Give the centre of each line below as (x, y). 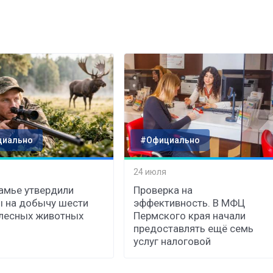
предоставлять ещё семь (194, 228)
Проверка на (163, 190)
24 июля (150, 172)
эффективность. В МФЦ (190, 203)
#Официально (170, 140)
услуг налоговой (172, 241)
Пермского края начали (190, 215)
